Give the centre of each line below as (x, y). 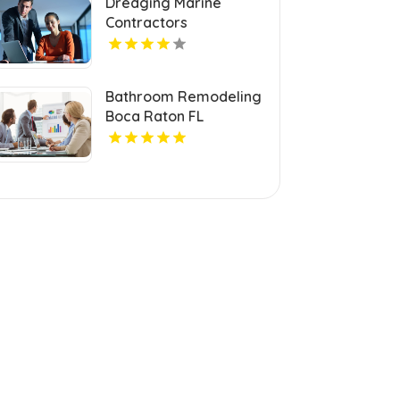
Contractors (147, 22)
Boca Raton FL (155, 116)
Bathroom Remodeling (184, 96)
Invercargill (145, 42)
